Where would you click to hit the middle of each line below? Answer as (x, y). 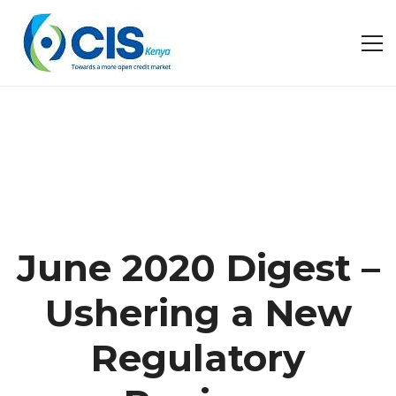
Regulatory (198, 358)
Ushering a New (198, 313)
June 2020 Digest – (198, 268)
